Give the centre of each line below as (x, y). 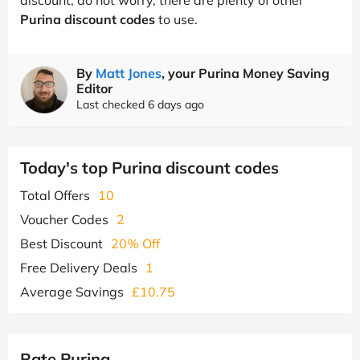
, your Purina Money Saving (245, 73)
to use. (176, 19)
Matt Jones (129, 73)
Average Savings (72, 291)
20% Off (135, 243)
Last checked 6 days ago (140, 104)
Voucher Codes (64, 219)
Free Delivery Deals (79, 267)
